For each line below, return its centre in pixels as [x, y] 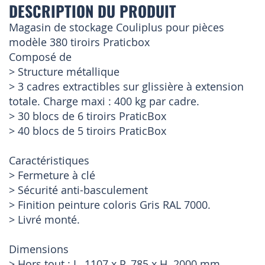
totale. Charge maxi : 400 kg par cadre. [104, 101]
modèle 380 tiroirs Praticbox [79, 42]
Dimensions [39, 249]
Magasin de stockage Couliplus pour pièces [117, 28]
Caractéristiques [49, 161]
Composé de [40, 57]
